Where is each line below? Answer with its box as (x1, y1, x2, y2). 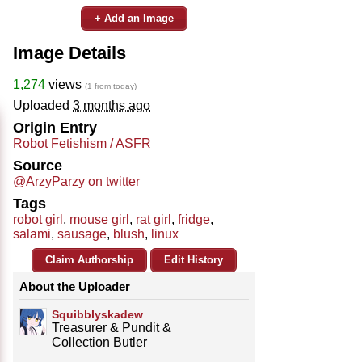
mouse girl (69, 212, 129, 226)
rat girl (136, 212, 171, 226)
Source (13, 157, 62, 174)
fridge (178, 212, 210, 226)
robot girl (13, 212, 63, 226)
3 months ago (73, 98, 150, 112)
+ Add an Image (95, 11, 174, 24)
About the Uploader (19, 279, 130, 293)
